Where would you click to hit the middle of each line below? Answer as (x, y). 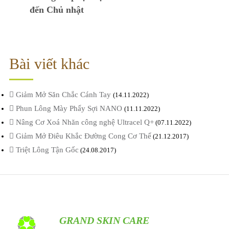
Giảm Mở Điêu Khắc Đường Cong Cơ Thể (82, 136)
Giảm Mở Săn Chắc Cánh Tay (63, 95)
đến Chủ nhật (56, 10)
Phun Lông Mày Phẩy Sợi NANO (69, 109)
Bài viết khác (49, 64)
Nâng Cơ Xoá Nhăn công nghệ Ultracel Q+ (84, 122)
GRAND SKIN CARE (105, 220)
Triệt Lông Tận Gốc (46, 150)
